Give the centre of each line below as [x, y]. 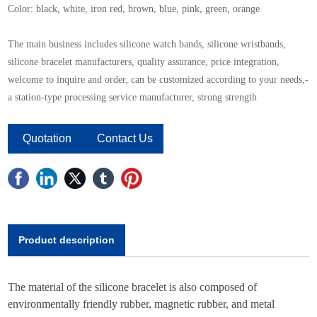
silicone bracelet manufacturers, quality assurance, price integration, [144, 62]
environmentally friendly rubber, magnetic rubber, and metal [142, 304]
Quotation [47, 138]
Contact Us [125, 138]
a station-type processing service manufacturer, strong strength [133, 97]
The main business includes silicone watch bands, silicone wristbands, [147, 44]
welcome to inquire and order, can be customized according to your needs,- [158, 79]
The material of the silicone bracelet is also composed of [133, 287]
